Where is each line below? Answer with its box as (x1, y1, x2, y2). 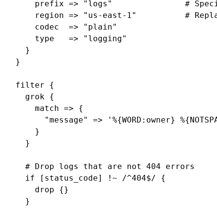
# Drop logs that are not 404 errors (15, 162, 195, 171)
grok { (15, 92, 54, 101)
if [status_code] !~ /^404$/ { (15, 173, 166, 183)
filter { (15, 80, 54, 90)
